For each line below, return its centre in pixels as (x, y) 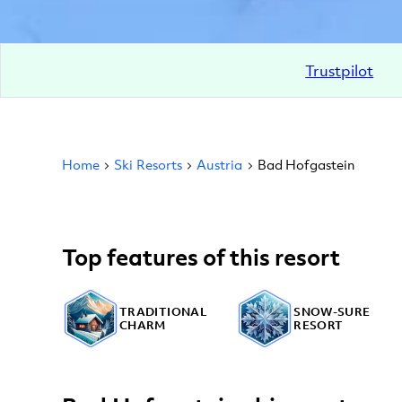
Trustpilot (340, 70)
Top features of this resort (201, 256)
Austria (220, 164)
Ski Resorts (149, 164)
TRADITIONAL (163, 311)
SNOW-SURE (332, 311)
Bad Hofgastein (306, 164)
